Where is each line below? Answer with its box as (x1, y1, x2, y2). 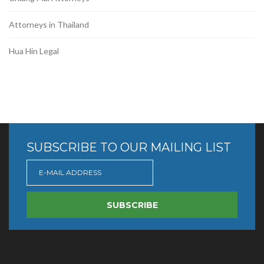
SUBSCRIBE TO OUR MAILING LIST (27, 140, 231, 154)
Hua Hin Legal (9, 46, 59, 56)
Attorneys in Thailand (9, 19, 89, 29)
